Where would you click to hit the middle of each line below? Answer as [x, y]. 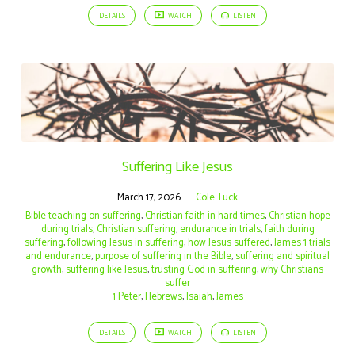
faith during [289, 229]
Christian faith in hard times [204, 216]
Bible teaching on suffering [83, 216]
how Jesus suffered [229, 242]
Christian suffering [136, 229]
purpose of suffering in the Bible [163, 256]
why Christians [292, 269]
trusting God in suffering [204, 269]
